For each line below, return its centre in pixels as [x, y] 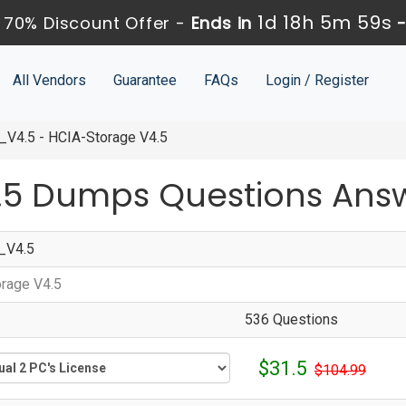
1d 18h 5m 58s [325, 23]
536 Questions [291, 320]
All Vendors [49, 80]
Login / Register [317, 80]
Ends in [222, 23]
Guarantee [145, 80]
